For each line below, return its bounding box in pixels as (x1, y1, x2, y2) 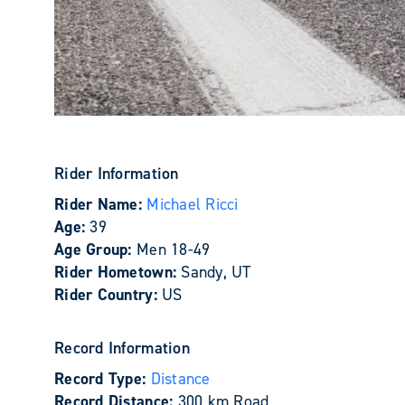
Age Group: (54, 239, 137, 260)
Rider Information (54, 163, 179, 184)
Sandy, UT (181, 261, 251, 283)
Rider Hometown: (54, 261, 182, 283)
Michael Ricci (146, 193, 239, 215)
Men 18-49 (136, 239, 211, 260)
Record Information (54, 337, 190, 359)
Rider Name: (54, 193, 147, 215)
